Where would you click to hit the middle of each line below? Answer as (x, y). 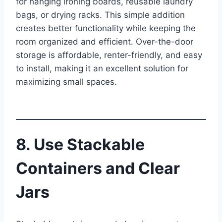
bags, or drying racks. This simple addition (100, 15)
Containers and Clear (98, 168)
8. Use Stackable (80, 145)
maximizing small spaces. (66, 82)
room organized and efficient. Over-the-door (105, 41)
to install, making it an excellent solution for (102, 68)
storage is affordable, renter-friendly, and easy (109, 55)
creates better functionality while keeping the (106, 28)
